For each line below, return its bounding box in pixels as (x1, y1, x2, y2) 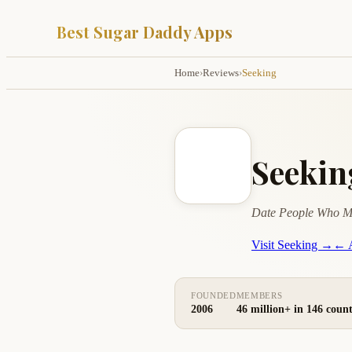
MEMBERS (236, 291, 283, 301)
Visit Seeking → (251, 238, 333, 252)
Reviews (203, 67, 239, 79)
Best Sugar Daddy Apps (57, 20, 233, 42)
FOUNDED (191, 291, 236, 301)
